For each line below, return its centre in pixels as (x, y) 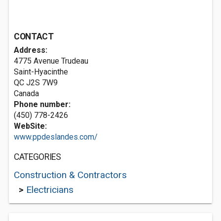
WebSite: (30, 126)
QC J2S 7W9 (36, 83)
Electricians (50, 190)
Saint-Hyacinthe (41, 72)
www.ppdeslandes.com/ (56, 137)
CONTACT (34, 37)
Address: (31, 50)
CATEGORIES (37, 157)
